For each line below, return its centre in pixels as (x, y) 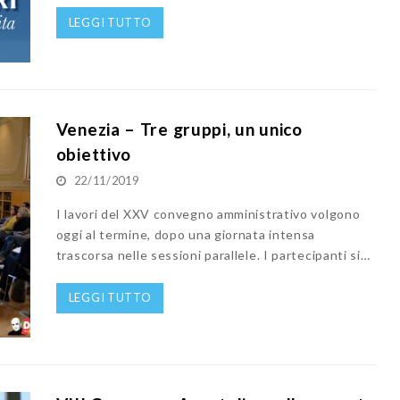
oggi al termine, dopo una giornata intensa (186, 234)
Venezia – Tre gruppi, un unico (179, 129)
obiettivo (94, 154)
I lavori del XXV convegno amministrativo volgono (208, 213)
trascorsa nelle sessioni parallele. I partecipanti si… (213, 254)
